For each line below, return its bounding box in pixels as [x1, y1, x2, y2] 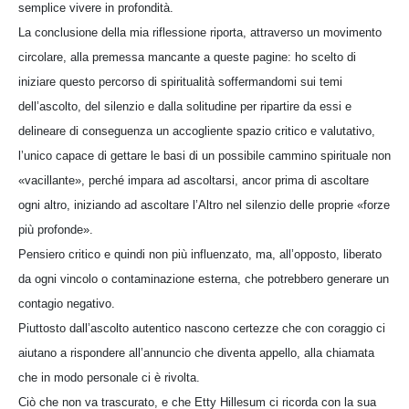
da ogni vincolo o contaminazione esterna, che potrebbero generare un [18, 271, 389, 286]
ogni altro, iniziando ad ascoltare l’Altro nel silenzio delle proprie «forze [18, 197, 390, 212]
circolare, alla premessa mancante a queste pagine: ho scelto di [18, 49, 356, 64]
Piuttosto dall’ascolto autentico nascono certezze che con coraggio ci [18, 320, 385, 335]
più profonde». [18, 222, 93, 236]
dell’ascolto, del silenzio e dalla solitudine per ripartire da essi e [18, 99, 351, 113]
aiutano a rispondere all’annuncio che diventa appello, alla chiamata [18, 345, 374, 360]
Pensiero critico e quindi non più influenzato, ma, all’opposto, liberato [18, 246, 382, 261]
